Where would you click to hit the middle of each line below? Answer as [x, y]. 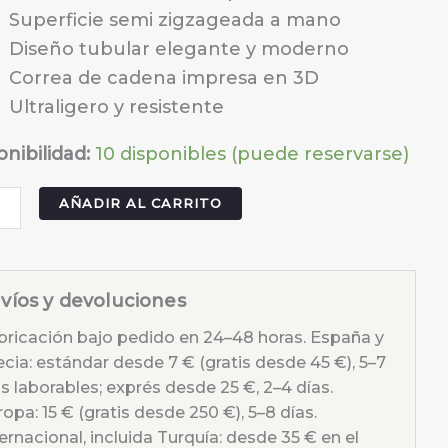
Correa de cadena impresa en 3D [164, 78]
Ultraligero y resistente [117, 107]
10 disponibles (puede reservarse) [252, 154]
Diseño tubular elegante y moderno [179, 49]
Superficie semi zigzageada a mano [175, 20]
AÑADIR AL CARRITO [140, 203]
